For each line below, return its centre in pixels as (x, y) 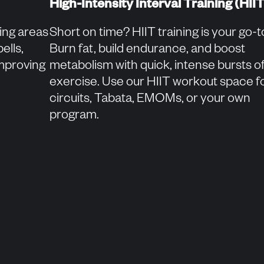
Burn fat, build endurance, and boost (147, 51)
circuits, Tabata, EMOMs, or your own (150, 100)
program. (74, 117)
